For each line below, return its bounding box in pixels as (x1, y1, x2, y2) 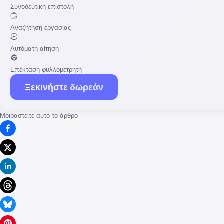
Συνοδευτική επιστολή (10, 2, 74, 11)
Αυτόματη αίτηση (10, 44, 59, 53)
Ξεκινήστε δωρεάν (25, 82, 103, 93)
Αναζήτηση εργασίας (10, 23, 71, 32)
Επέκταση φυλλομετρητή (10, 65, 82, 74)
